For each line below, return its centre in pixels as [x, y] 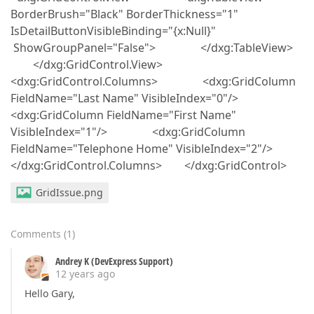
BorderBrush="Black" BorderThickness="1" [124, 14]
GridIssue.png [69, 192]
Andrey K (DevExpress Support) [114, 261]
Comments [36, 234]
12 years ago [85, 274]
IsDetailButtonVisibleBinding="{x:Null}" [113, 31]
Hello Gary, [50, 293]
